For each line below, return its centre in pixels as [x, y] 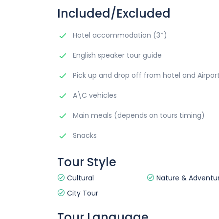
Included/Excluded [114, 13]
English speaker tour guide [116, 55]
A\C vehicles [94, 95]
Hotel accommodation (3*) [119, 35]
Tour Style [87, 162]
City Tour [82, 193]
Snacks [84, 135]
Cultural [79, 178]
